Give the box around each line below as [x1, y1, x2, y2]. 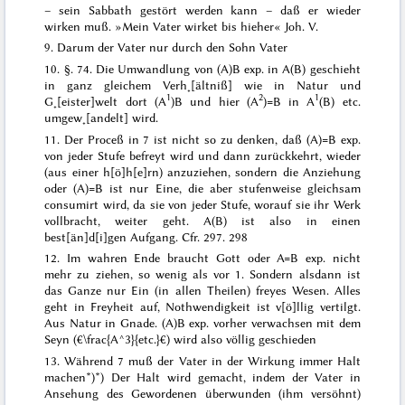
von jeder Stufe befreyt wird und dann [44, 147, 255, 163]
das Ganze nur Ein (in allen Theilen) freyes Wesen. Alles [44, 283, 361, 298]
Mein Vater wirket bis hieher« [122, 18, 282, 33]
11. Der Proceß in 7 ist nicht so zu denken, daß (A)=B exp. [44, 131, 361, 146]
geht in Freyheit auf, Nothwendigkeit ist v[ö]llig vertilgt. [44, 299, 361, 315]
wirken [44, 18, 81, 33]
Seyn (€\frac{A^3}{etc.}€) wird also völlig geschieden [44, 332, 317, 347]
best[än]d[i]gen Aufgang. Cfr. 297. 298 [44, 229, 249, 244]
